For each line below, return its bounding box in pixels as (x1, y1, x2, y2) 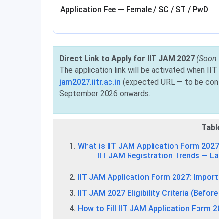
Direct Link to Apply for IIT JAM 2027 (59, 54, 195, 63)
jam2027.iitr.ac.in (59, 77, 121, 87)
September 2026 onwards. (59, 89, 150, 98)
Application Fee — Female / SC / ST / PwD (60, 5, 208, 14)
